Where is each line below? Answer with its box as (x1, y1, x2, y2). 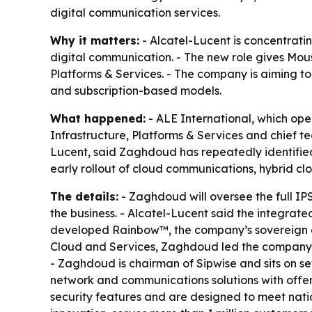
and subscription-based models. (50, 84, 221, 98)
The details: (50, 189, 118, 204)
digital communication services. (50, 6, 220, 20)
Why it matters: (50, 33, 139, 48)
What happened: (50, 111, 146, 126)
